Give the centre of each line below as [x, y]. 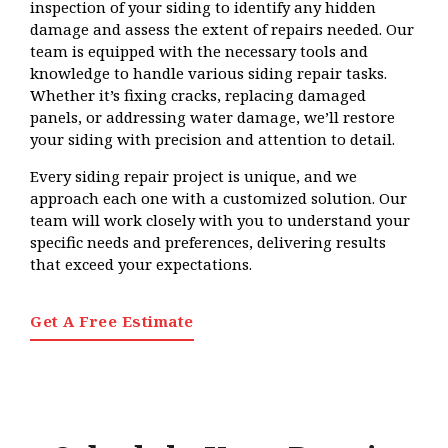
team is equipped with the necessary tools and [199, 51]
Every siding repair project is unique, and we [194, 175]
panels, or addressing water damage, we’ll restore [213, 117]
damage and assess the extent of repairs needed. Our [222, 29]
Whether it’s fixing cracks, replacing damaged [198, 95]
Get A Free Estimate [112, 320]
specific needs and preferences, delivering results [208, 241]
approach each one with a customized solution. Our [219, 197]
